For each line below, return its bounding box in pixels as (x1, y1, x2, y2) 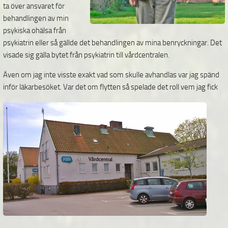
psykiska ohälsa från (3, 26, 66, 35)
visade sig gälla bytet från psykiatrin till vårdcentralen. (3, 50, 169, 60)
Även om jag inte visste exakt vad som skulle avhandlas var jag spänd (3, 70, 219, 79)
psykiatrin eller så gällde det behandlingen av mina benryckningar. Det (3, 38, 222, 47)
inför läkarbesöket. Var (3, 82, 75, 92)
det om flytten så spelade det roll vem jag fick (75, 82, 218, 92)
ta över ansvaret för (3, 2, 65, 11)
